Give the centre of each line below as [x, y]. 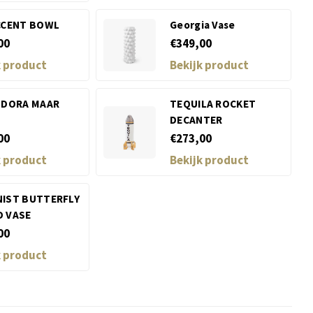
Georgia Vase [203, 25]
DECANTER [196, 120]
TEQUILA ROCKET [213, 104]
